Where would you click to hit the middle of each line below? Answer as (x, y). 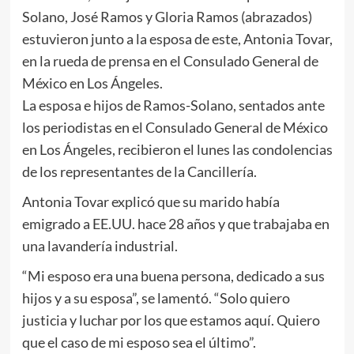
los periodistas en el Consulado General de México (175, 128)
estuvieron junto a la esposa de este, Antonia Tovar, (177, 39)
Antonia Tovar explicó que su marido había (151, 202)
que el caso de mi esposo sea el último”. (139, 343)
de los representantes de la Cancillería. (139, 172)
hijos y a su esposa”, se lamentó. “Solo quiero (156, 298)
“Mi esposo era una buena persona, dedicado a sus (173, 276)
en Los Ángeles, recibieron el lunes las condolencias (177, 150)
